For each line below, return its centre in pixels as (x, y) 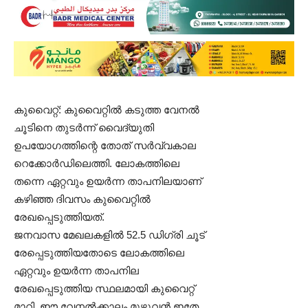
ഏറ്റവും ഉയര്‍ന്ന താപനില (76, 271)
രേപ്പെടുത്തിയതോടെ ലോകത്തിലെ (99, 253)
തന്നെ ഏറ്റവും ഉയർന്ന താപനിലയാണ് (108, 181)
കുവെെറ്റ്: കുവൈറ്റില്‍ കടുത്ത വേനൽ (107, 110)
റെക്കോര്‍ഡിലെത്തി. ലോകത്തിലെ (97, 163)
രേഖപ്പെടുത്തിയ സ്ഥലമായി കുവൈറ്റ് (104, 288)
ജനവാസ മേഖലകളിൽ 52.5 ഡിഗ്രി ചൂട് (109, 235)
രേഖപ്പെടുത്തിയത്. (59, 217)
